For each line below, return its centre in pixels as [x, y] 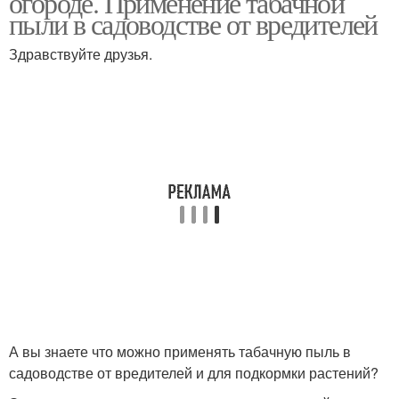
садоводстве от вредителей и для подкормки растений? [194, 373]
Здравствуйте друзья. [81, 54]
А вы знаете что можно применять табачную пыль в [180, 351]
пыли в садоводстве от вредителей [193, 24]
